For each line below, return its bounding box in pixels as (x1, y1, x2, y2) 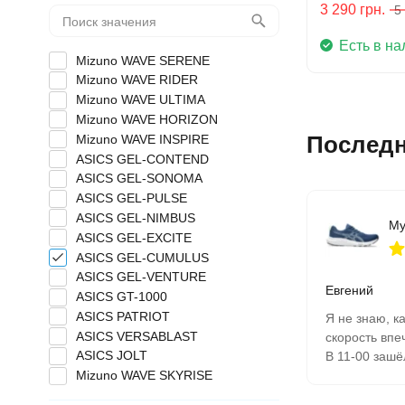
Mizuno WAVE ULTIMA (75, 92, 205, 108)
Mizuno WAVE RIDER (75, 72, 198, 88)
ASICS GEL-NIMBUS (75, 210, 195, 225)
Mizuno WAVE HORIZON (75, 111, 218, 127)
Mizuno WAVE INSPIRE (75, 131, 209, 146)
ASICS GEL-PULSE (75, 191, 187, 206)
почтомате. (325, 387, 391, 402)
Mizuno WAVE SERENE (75, 52, 210, 68)
